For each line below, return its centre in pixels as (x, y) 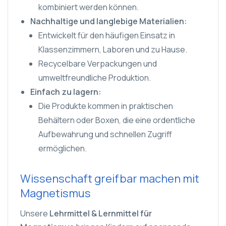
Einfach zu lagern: (66, 92)
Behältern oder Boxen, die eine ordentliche (117, 120)
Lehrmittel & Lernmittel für (101, 213)
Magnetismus (55, 193)
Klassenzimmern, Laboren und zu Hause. (113, 49)
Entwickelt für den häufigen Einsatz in (107, 35)
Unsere (35, 213)
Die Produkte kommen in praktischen (106, 106)
